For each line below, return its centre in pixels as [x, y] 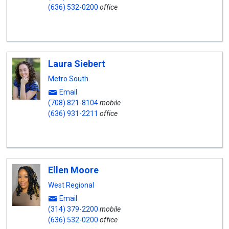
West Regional [71, 185]
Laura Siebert [76, 64]
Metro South [68, 79]
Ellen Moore [73, 170]
